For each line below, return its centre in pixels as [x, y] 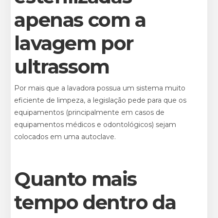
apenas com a [80, 19]
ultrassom [62, 66]
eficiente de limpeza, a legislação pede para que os [100, 100]
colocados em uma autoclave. [65, 136]
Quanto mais [76, 179]
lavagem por [74, 43]
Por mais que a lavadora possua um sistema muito [100, 88]
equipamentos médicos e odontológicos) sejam [95, 124]
